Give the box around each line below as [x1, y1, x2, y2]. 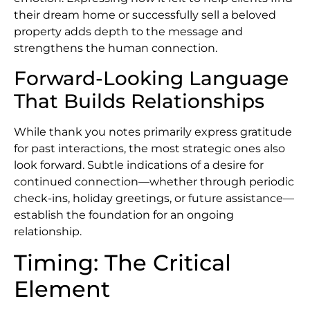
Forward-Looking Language [14, 66, 289, 90]
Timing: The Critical [14, 249, 231, 277]
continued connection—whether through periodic [14, 174, 294, 188]
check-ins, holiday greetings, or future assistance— [14, 191, 294, 205]
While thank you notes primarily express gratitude [14, 125, 292, 138]
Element [14, 275, 110, 303]
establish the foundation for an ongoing [14, 208, 234, 221]
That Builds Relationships [14, 89, 264, 113]
